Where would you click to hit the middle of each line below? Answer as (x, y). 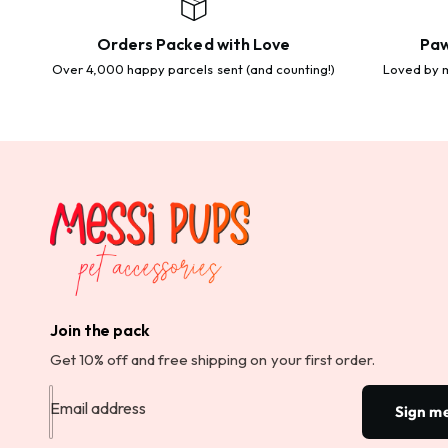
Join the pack (100, 329)
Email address (98, 407)
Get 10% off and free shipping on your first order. (212, 359)
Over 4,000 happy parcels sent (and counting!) (193, 69)
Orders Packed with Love (193, 44)
